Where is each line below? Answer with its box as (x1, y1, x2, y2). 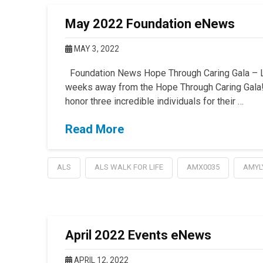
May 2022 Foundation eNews (65, 16, 235, 32)
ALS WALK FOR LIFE (94, 163, 163, 172)
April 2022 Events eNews (65, 228, 211, 243)
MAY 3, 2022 (72, 44, 119, 54)
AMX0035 (186, 163, 220, 172)
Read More (65, 122, 124, 137)
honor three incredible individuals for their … (65, 96, 244, 107)
